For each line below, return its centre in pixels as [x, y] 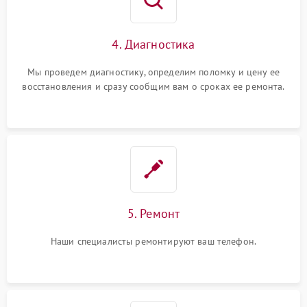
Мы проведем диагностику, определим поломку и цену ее [153, 72]
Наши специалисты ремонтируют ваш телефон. [153, 241]
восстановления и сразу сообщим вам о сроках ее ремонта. [153, 86]
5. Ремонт [153, 213]
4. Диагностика [153, 44]
